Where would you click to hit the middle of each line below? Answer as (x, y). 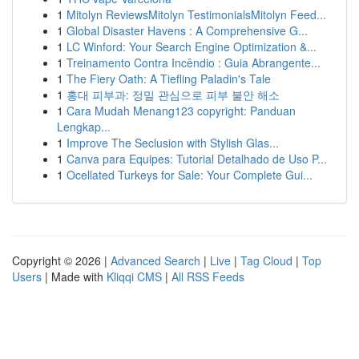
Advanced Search (155, 260)
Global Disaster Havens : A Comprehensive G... (187, 30)
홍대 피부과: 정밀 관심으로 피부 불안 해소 (173, 95)
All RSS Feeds (208, 276)
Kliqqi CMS (134, 276)
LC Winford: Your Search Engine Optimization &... (192, 46)
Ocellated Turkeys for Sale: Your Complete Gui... (190, 175)
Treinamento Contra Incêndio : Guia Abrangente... (194, 63)
